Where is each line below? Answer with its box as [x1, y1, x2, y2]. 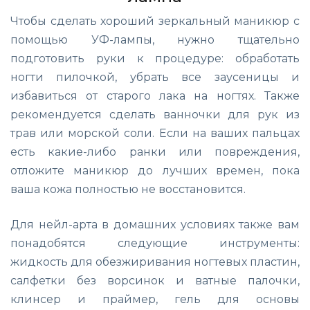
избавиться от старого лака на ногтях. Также [10, 89, 300, 102]
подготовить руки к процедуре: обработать [10, 51, 300, 65]
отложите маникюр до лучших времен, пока [10, 163, 300, 177]
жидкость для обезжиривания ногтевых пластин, [10, 255, 300, 268]
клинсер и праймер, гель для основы [10, 292, 300, 306]
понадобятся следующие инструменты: [10, 236, 300, 250]
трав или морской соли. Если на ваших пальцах [10, 126, 300, 140]
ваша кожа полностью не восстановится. [10, 182, 246, 196]
